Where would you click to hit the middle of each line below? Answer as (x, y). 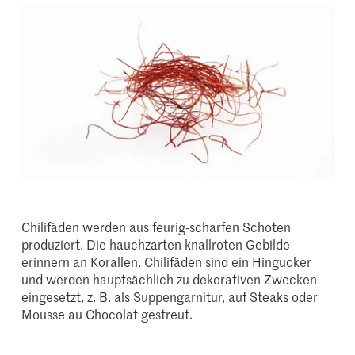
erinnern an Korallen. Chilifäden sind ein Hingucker (167, 262)
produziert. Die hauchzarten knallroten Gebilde (156, 244)
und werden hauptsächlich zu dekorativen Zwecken (170, 279)
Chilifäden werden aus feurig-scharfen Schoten (157, 227)
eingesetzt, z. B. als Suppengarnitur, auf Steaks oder (170, 297)
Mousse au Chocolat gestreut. (107, 314)
